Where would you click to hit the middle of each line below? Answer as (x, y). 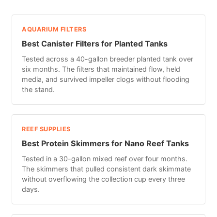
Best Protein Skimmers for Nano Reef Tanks (105, 143)
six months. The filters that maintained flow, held (101, 69)
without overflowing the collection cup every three (103, 179)
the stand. (38, 89)
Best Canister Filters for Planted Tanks (95, 43)
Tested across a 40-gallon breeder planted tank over (108, 59)
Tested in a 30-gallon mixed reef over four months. (105, 158)
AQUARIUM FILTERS (54, 29)
